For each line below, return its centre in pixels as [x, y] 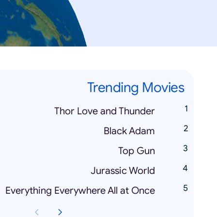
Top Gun [137, 151]
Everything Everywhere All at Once [80, 191]
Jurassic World [123, 171]
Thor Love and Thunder [105, 111]
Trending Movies [135, 87]
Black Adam [129, 131]
